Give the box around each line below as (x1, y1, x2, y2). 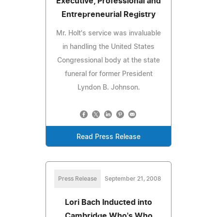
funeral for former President (64, 70, 153, 77)
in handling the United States (62, 43, 155, 50)
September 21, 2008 (104, 175, 161, 182)
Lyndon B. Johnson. (77, 84, 140, 91)
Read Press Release (77, 133, 140, 140)
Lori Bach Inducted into (65, 198, 152, 206)
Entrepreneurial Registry (62, 10, 155, 18)
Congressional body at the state (57, 57, 160, 64)
